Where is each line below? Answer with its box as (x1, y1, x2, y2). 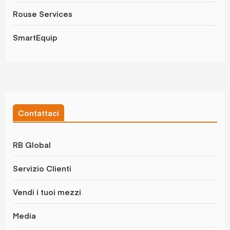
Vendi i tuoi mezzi (13, 186, 81, 198)
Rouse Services (13, 8, 72, 20)
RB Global (13, 139, 51, 150)
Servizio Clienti (13, 163, 71, 174)
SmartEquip (13, 32, 57, 43)
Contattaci (18, 107, 59, 119)
